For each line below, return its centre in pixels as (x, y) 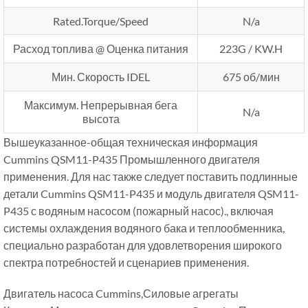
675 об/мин (251, 76)
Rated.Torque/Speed (101, 21)
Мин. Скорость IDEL (101, 76)
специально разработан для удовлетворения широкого (143, 245)
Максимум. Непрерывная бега (101, 104)
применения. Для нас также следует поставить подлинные (151, 176)
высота (101, 118)
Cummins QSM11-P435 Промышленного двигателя (132, 159)
